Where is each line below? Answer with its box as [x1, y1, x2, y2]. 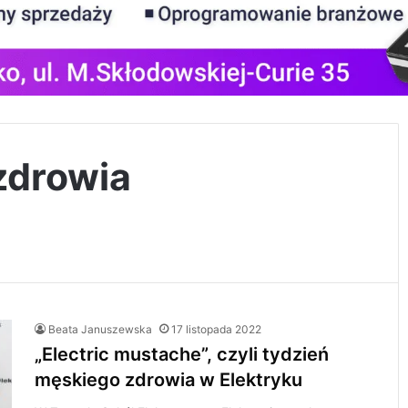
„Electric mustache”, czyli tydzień [35, 343, 330, 365]
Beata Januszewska [48, 322, 153, 336]
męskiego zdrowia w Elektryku [35, 369, 303, 391]
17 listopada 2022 [171, 322, 262, 336]
